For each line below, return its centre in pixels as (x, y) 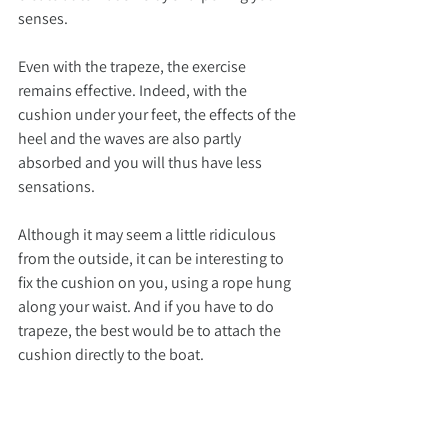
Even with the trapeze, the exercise (133, 67)
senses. (43, 19)
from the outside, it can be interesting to (152, 259)
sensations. (56, 187)
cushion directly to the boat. (111, 355)
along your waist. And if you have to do (147, 307)
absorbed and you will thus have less (141, 163)
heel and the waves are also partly (131, 139)
